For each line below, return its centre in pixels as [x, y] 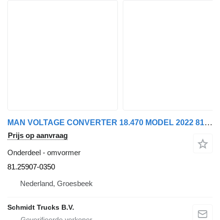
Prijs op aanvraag [38, 136]
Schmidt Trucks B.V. [41, 207]
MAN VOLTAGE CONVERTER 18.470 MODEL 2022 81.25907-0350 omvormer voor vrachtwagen [208, 123]
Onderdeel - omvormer [44, 153]
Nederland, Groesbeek [56, 184]
